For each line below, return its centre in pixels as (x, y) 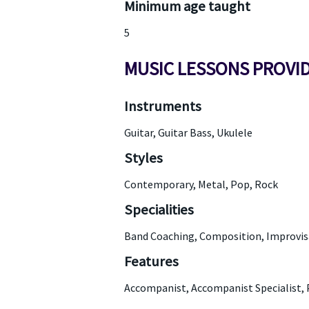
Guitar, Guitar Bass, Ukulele (188, 132)
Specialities (159, 210)
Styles (143, 158)
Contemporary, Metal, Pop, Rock (201, 184)
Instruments (162, 106)
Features (151, 261)
